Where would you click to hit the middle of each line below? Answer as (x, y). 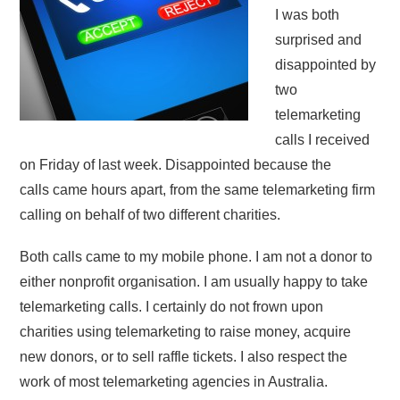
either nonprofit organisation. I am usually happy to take (194, 281)
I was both (308, 14)
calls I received (323, 139)
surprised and (319, 39)
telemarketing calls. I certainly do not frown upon (172, 306)
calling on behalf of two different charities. (150, 214)
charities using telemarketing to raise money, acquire (186, 331)
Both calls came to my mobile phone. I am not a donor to (196, 256)
